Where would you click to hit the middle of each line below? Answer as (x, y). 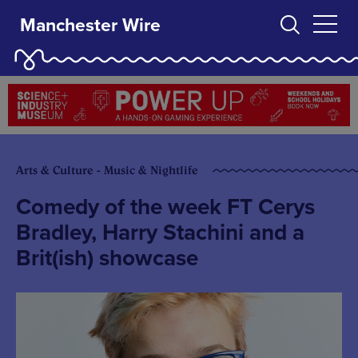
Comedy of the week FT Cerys (165, 207)
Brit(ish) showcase (107, 258)
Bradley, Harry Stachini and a (160, 232)
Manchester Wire (90, 25)
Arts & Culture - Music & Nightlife (107, 170)
